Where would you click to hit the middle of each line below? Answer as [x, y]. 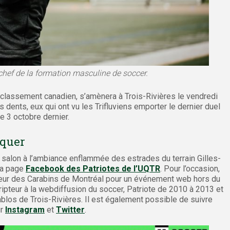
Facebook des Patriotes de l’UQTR [93, 169]
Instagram [25, 210]
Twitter [70, 210]
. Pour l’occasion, [190, 169]
